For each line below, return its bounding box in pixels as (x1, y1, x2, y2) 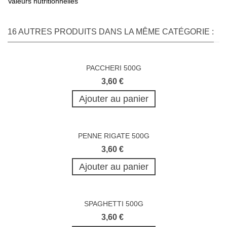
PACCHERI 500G (86, 63, 141, 72)
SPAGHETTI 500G (84, 199, 143, 208)
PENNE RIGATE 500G (78, 131, 149, 140)
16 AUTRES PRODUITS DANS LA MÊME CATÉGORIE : (8, 27, 214, 36)
